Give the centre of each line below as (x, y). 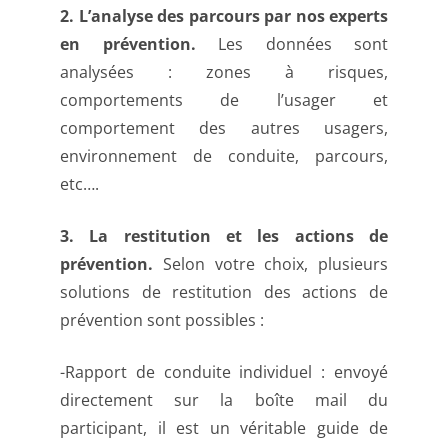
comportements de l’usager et (224, 100)
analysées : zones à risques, (224, 72)
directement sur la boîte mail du (224, 400)
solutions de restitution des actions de (224, 292)
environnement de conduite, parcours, (224, 156)
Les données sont (303, 44)
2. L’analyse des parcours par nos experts (224, 16)
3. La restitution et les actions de (224, 236)
